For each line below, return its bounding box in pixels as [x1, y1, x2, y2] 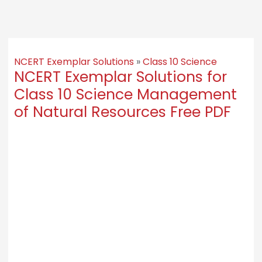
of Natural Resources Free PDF [13, 101, 231, 122]
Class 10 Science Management [13, 84, 237, 105]
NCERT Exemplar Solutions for [13, 66, 227, 87]
